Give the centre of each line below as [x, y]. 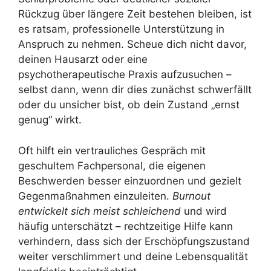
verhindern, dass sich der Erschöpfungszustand [134, 241]
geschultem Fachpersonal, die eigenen [112, 165]
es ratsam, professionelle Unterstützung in [121, 29]
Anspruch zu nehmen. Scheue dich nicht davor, [132, 44]
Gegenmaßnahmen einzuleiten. [95, 196]
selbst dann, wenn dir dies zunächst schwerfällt [135, 90]
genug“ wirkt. [50, 120]
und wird [204, 211]
